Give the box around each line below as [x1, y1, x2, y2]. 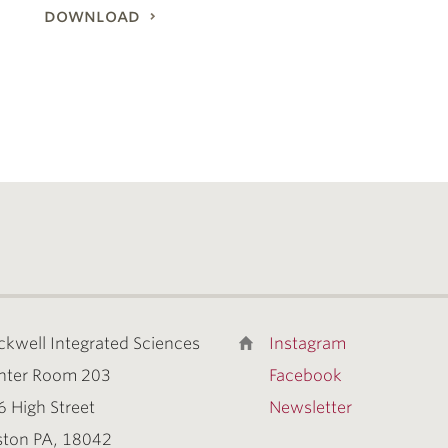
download [44, 5, 140, 26]
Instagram [269, 334, 346, 353]
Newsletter [269, 398, 352, 417]
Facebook [269, 366, 342, 385]
